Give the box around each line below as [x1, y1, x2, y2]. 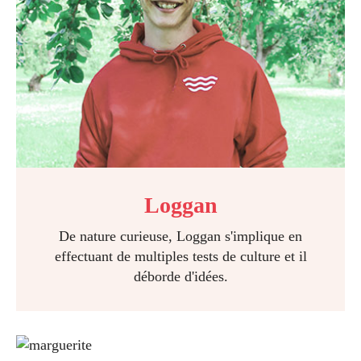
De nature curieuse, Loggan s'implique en [59, 228, 302, 244]
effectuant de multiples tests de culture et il [54, 248, 307, 264]
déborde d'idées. [133, 268, 228, 284]
